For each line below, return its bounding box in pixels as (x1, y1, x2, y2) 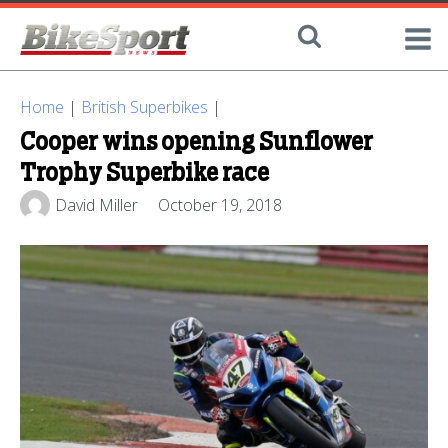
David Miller (55, 193, 138, 216)
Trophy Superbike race (20, 162, 269, 186)
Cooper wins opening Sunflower (20, 131, 373, 155)
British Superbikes (81, 96, 208, 118)
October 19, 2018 (158, 193, 282, 216)
